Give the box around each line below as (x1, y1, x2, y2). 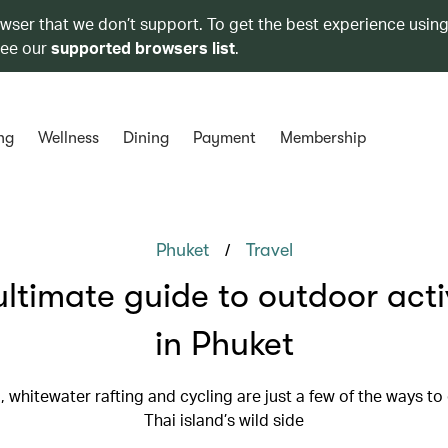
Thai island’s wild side (144, 409, 304, 430)
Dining (122, 129, 169, 147)
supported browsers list (51, 37, 235, 58)
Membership (279, 129, 366, 147)
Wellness (37, 129, 99, 147)
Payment (192, 129, 256, 147)
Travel (245, 240, 293, 260)
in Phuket (154, 324, 294, 363)
